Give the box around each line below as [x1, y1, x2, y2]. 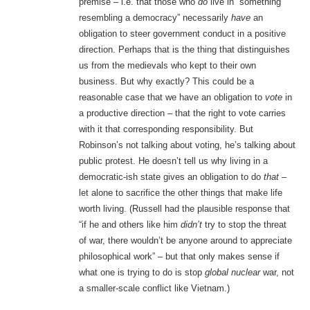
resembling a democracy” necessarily [78, 12, 231, 24]
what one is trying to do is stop [78, 267, 205, 278]
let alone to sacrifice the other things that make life [78, 188, 282, 199]
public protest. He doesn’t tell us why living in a [78, 156, 268, 167]
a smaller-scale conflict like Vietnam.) [78, 283, 230, 294]
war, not [259, 267, 294, 278]
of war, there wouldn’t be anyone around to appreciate [78, 235, 292, 246]
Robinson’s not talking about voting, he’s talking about [78, 140, 295, 151]
